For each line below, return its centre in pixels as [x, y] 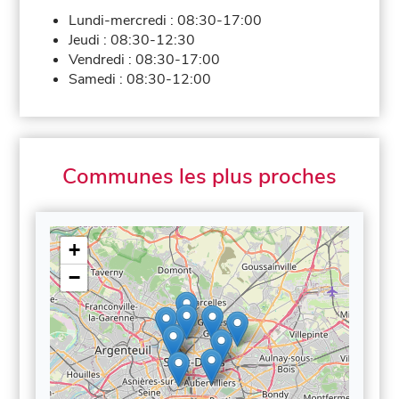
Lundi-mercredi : [123, 20]
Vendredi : [102, 59]
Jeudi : [90, 40]
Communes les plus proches [199, 176]
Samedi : [98, 79]
